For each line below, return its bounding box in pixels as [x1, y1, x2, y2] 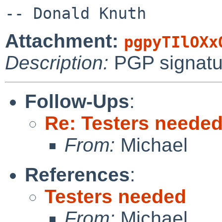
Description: [5, 52, 109, 73]
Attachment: [5, 30, 124, 52]
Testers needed [45, 185, 186, 207]
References [25, 164, 130, 185]
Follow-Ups [25, 90, 129, 112]
